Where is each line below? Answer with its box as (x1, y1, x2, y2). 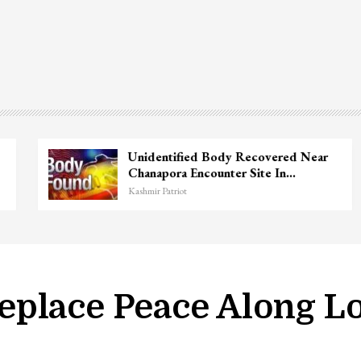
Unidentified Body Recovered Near (113, 147, 313, 165)
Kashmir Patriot (113, 184, 172, 197)
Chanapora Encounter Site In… (113, 164, 281, 181)
